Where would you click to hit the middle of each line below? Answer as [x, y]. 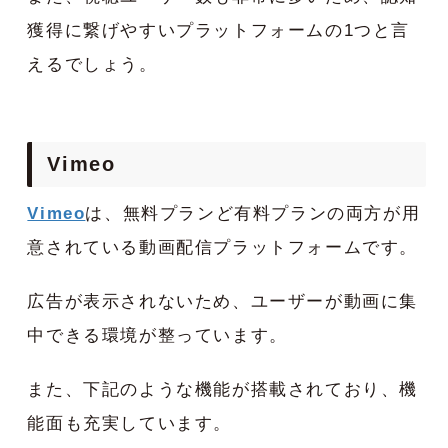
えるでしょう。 [92, 65]
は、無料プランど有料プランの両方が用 [253, 214]
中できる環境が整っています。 [157, 336]
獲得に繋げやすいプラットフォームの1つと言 [218, 31]
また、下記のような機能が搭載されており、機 [222, 390]
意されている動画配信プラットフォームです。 [222, 248]
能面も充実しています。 [129, 424]
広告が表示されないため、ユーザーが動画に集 [222, 302]
